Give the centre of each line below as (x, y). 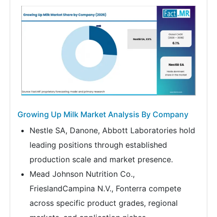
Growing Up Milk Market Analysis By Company (103, 114)
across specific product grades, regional (104, 203)
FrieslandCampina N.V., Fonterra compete (105, 188)
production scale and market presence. (101, 159)
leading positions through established (98, 145)
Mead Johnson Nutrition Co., (82, 174)
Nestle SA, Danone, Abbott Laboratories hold (112, 130)
